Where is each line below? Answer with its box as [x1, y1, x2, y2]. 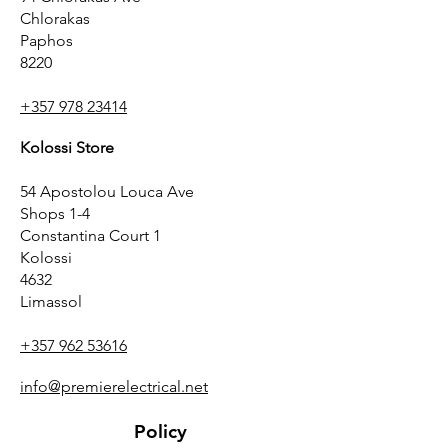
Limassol [20, 292, 82, 312]
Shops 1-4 [20, 204, 90, 224]
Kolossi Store [20, 138, 114, 158]
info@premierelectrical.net [20, 377, 208, 397]
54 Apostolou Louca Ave [20, 182, 194, 202]
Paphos [20, 31, 73, 51]
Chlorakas [20, 9, 90, 29]
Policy [133, 420, 187, 444]
